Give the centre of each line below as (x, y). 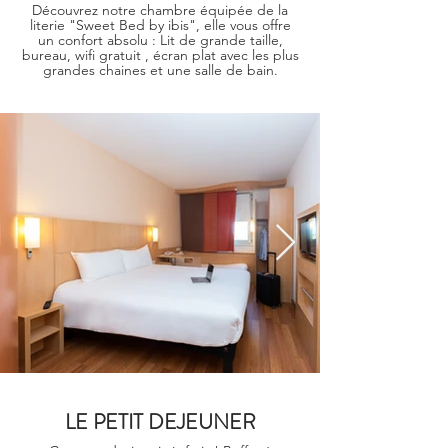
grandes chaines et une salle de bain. (160, 70)
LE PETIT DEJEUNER (160, 422)
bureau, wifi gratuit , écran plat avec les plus (160, 55)
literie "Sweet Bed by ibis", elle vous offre (160, 25)
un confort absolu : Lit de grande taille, (160, 40)
